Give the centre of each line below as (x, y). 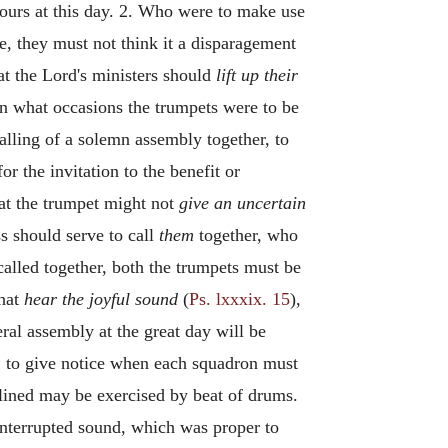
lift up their (257, 75)
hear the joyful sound (101, 299)
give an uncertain (242, 203)
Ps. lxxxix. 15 (239, 299)
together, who (246, 235)
